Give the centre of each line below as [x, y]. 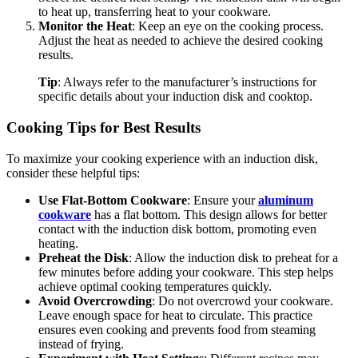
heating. [58, 243]
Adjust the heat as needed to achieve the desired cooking [181, 41]
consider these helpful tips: [73, 173]
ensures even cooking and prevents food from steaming [177, 329]
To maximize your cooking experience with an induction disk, [162, 158]
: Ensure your [223, 200]
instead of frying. [81, 344]
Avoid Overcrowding [95, 300]
